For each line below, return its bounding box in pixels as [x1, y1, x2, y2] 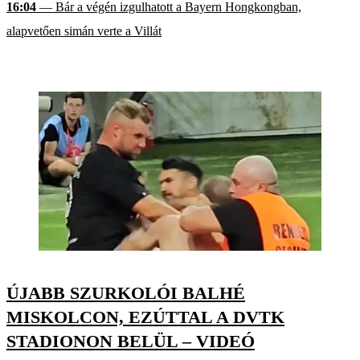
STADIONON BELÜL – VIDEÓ [6, 331, 255, 352]
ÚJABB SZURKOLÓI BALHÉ [6, 283, 245, 304]
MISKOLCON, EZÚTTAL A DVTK [6, 307, 284, 328]
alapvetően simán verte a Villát [6, 24, 162, 39]
